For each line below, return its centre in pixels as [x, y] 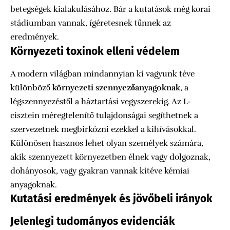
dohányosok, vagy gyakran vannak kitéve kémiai [100, 171]
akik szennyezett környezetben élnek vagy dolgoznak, [110, 157]
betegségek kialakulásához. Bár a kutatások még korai [110, 9]
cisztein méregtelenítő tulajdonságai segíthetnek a [104, 115]
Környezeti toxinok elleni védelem [95, 51]
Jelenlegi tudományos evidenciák [93, 222]
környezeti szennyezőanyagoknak [116, 88]
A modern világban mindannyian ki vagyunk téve [102, 74]
